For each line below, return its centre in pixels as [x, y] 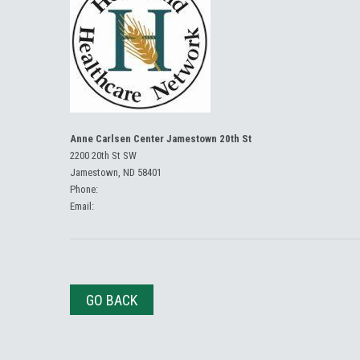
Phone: [84, 189]
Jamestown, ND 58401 [116, 172]
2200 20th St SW [103, 155]
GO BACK [112, 300]
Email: [82, 206]
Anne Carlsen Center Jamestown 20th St [161, 139]
